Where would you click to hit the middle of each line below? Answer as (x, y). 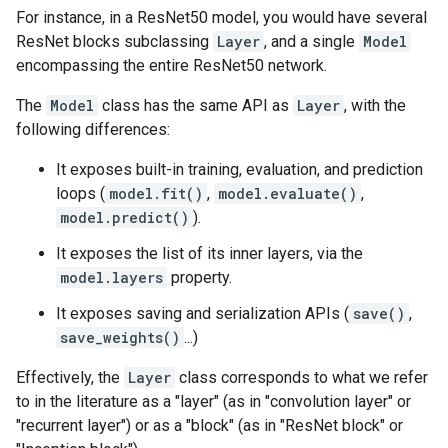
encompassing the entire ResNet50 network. (171, 65)
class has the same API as (195, 105)
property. (199, 277)
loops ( (80, 193)
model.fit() (156, 193)
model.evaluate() (287, 193)
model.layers (111, 277)
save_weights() (120, 337)
